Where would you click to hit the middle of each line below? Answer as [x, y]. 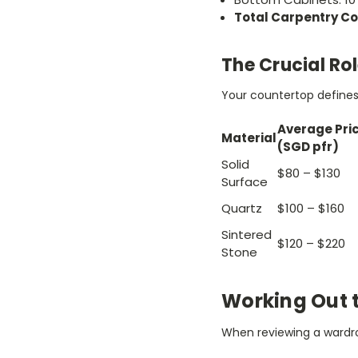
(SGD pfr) [308, 147]
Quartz [242, 209]
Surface [245, 182]
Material [249, 138]
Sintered [247, 235]
